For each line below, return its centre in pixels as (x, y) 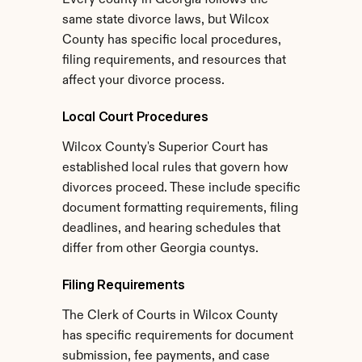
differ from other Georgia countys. (160, 249)
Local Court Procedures (135, 116)
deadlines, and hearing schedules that (171, 229)
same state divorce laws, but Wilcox (165, 20)
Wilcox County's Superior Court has (165, 148)
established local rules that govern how (175, 168)
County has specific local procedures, (171, 40)
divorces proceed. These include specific (181, 188)
